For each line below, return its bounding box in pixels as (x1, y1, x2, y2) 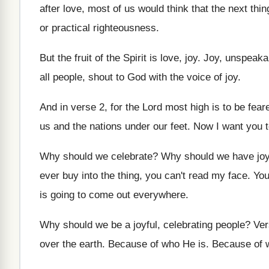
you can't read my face (145, 170, 247, 181)
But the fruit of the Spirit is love (40, 52, 179, 64)
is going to (40, 189, 86, 201)
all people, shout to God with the (40, 71, 184, 83)
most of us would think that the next (88, 3, 247, 14)
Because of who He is (108, 238, 206, 250)
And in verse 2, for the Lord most (40, 101, 187, 113)
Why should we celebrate (40, 151, 153, 162)
